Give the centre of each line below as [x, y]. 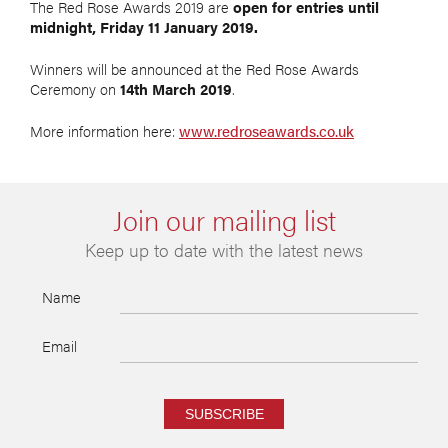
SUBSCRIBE [224, 414]
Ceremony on [75, 89]
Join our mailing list [224, 219]
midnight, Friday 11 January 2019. [144, 27]
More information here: [104, 131]
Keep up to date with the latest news [224, 250]
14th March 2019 [176, 89]
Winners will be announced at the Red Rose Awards [194, 69]
